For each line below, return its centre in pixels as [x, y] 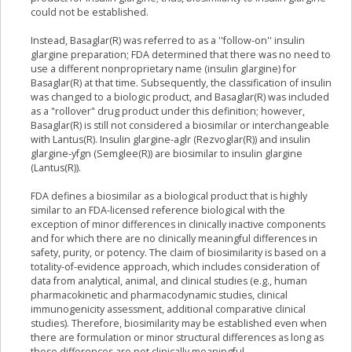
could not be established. [90, 13]
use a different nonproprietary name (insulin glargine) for [163, 69]
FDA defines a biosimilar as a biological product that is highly [169, 196]
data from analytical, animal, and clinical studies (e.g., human [169, 281]
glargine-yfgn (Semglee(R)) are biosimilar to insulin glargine [167, 154]
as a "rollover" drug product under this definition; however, [168, 112]
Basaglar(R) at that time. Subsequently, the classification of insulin [181, 83]
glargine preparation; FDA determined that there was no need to [181, 55]
